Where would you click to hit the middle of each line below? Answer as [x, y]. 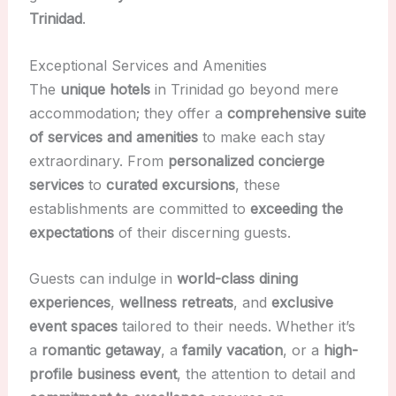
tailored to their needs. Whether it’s [236, 327]
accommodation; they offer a [128, 113]
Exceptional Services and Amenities [148, 65]
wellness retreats [176, 303]
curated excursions [170, 184]
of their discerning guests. [202, 232]
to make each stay [261, 137]
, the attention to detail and [266, 374]
